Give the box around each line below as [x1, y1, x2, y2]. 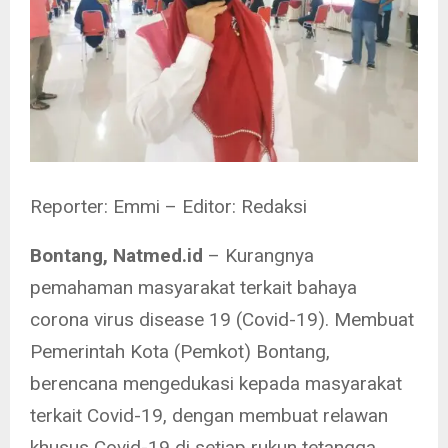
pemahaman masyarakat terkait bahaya [30, 275, 357, 299]
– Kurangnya [203, 243, 314, 267]
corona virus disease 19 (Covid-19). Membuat [30, 307, 414, 331]
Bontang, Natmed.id [30, 243, 203, 267]
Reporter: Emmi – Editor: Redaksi [30, 194, 307, 218]
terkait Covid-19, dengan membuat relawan [30, 403, 388, 427]
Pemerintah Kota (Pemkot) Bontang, [30, 339, 330, 363]
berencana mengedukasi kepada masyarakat [30, 371, 402, 395]
